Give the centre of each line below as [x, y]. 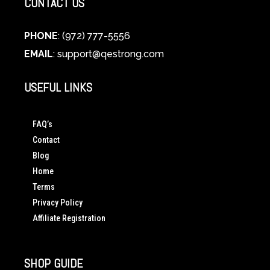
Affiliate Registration [69, 218]
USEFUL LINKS [58, 87]
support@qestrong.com [111, 54]
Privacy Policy [58, 202]
